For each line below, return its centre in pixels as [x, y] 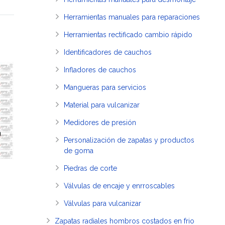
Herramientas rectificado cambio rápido [128, 35]
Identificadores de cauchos [108, 52]
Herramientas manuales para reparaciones [132, 17]
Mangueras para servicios [105, 87]
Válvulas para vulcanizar [102, 203]
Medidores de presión [100, 123]
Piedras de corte [90, 168]
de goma [79, 151]
